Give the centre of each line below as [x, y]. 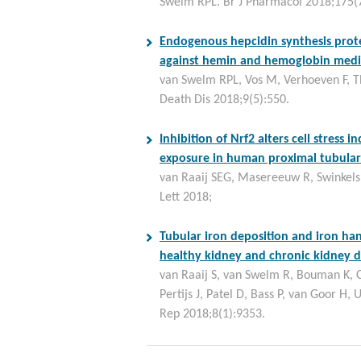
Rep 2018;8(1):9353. [212, 314]
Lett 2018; [186, 197]
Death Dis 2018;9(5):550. [224, 100]
